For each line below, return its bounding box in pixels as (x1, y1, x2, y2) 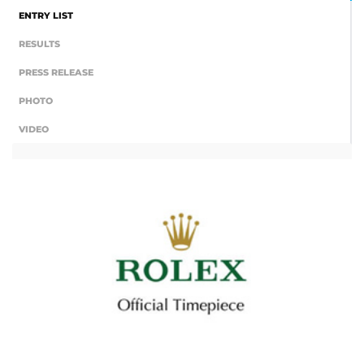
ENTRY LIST (19, 10, 73, 21)
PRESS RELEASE (19, 67, 93, 78)
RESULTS (19, 38, 60, 50)
